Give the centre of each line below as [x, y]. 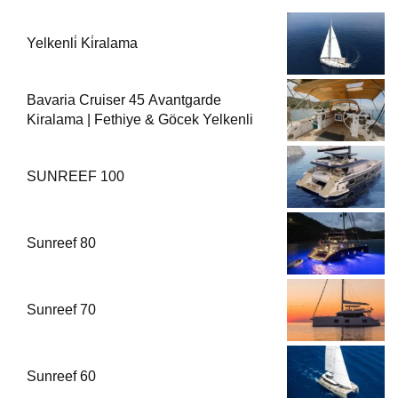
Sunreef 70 [61, 309]
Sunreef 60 [61, 376]
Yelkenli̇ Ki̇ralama [82, 43]
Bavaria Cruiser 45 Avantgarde [124, 99]
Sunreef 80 [61, 243]
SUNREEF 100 [76, 176]
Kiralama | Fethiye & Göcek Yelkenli [140, 119]
